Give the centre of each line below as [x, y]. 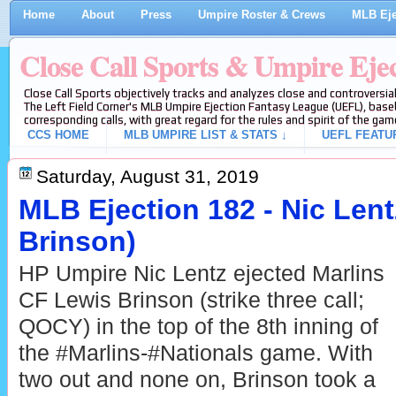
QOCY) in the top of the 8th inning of [198, 327]
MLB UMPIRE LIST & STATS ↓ [205, 135]
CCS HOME [58, 135]
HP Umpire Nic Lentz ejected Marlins [201, 274]
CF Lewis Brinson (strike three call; [191, 301]
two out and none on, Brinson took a [197, 380]
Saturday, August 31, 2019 [147, 176]
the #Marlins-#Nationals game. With [195, 354]
